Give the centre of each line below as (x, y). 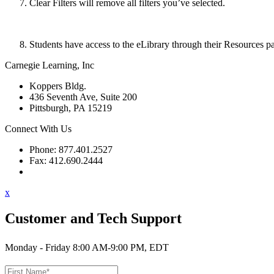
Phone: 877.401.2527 (71, 150)
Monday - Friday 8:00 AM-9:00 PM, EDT (87, 248)
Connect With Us (38, 129)
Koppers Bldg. (58, 86)
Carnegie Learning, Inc (50, 65)
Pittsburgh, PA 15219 (71, 108)
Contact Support (61, 172)
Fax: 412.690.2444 (66, 161)
